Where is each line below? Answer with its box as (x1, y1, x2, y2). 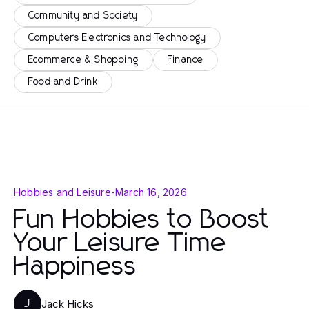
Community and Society (28, 11, 139, 21)
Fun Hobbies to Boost (14, 207, 270, 233)
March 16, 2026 (115, 186, 187, 198)
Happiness (14, 254, 137, 280)
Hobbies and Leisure (14, 186, 111, 198)
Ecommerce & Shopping (28, 55, 139, 65)
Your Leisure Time (14, 230, 227, 257)
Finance (168, 55, 204, 65)
